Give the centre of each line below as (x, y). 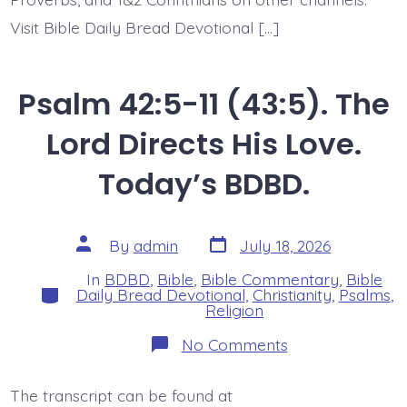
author (100, 258)
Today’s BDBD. (203, 184)
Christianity (292, 295)
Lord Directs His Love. (203, 144)
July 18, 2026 (285, 245)
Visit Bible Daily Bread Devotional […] (144, 27)
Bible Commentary (270, 279)
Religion (234, 310)
